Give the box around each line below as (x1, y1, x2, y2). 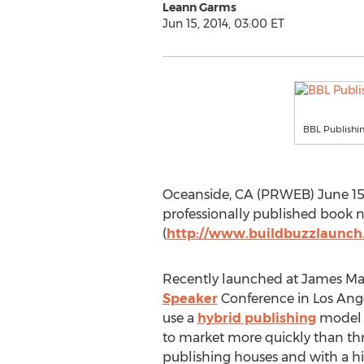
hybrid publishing (197, 310, 316, 326)
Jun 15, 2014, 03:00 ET (162, 16, 284, 31)
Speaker (162, 291, 218, 306)
